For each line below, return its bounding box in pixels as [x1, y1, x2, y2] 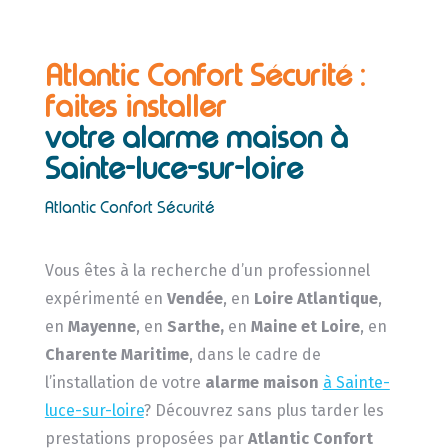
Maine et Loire [246, 316, 360, 336]
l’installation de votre [44, 372, 205, 392]
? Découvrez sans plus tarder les [143, 400, 384, 420]
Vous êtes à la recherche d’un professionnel [44, 260, 370, 280]
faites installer [44, 88, 226, 124]
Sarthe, [162, 316, 228, 336]
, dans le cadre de [188, 344, 321, 364]
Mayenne [63, 316, 136, 336]
